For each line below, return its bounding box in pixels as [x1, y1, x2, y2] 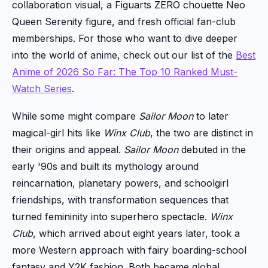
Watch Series [12, 82, 72, 95]
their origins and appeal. [12, 143, 124, 156]
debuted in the [178, 143, 246, 156]
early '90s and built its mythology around [12, 160, 199, 172]
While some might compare [12, 109, 139, 122]
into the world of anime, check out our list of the [12, 48, 236, 61]
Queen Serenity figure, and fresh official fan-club [12, 15, 236, 28]
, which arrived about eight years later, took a [33, 227, 240, 239]
